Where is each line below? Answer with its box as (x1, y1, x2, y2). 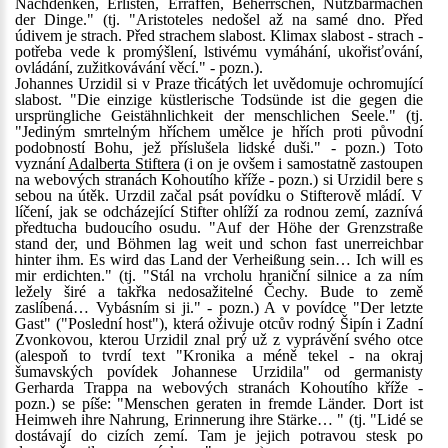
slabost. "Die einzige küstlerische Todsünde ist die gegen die (15, 91, 423, 108)
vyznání (15, 155, 69, 172)
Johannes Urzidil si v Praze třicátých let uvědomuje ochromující (15, 75, 423, 92)
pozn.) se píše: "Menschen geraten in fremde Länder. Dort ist (15, 395, 423, 412)
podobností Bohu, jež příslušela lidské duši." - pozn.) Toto (15, 139, 423, 156)
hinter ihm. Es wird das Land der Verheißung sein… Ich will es (15, 251, 423, 268)
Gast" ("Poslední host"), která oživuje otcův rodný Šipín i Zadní (15, 315, 423, 332)
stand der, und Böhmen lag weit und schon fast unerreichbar (15, 235, 423, 252)
